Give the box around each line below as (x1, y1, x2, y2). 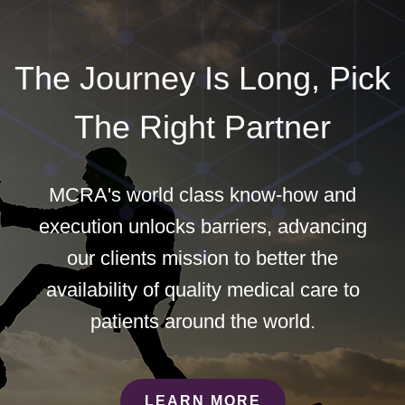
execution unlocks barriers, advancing (38, 214, 367, 238)
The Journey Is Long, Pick (14, 59, 391, 97)
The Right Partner (74, 108, 331, 146)
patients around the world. (89, 309, 316, 333)
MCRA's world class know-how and (49, 183, 356, 206)
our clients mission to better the (67, 246, 338, 269)
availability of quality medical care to (45, 278, 360, 301)
